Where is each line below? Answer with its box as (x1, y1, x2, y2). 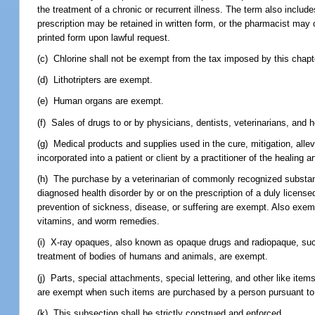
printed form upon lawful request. (37, 32, 171, 43)
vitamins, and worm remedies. (37, 216, 160, 227)
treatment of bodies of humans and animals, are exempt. (37, 251, 269, 262)
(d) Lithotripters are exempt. (37, 75, 153, 86)
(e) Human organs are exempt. (37, 96, 165, 107)
